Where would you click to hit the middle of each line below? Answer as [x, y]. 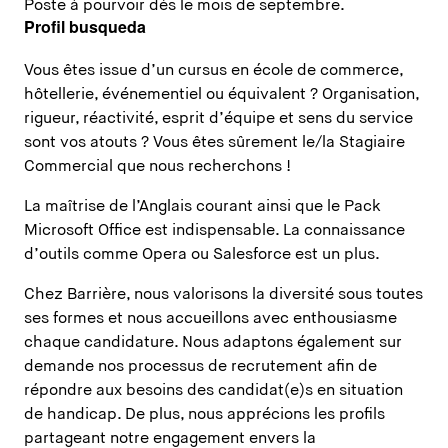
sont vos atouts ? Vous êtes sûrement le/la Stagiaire [214, 143]
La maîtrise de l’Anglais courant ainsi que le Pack [202, 207]
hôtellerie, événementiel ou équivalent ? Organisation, [221, 95]
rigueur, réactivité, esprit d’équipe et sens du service [218, 119]
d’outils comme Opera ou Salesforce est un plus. [203, 255]
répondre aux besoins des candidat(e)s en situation [213, 391]
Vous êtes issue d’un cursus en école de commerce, [213, 71]
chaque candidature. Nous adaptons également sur [213, 343]
